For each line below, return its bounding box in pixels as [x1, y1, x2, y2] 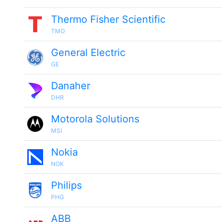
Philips [51, 179, 82, 191]
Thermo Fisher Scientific [51, 13, 166, 25]
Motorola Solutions [51, 113, 139, 125]
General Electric [51, 47, 125, 58]
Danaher [51, 80, 90, 92]
